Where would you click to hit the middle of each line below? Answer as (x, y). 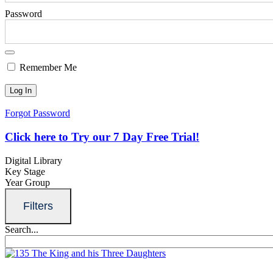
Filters (38, 206)
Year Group (27, 182)
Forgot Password (37, 113)
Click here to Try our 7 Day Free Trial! (102, 136)
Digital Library (34, 160)
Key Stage (25, 171)
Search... (22, 229)
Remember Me (47, 68)
